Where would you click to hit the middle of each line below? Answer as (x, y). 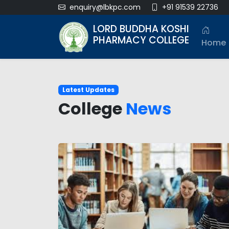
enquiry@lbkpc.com (105, 7)
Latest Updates (88, 90)
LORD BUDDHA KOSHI (141, 29)
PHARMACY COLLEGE (141, 40)
